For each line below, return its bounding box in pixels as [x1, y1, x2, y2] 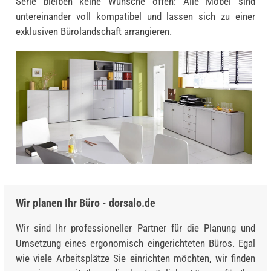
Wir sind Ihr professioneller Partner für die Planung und [16, 221, 255, 234]
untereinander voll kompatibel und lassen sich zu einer [16, 10, 255, 22]
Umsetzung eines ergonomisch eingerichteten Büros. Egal [16, 237, 255, 249]
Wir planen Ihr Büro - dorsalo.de [16, 196, 155, 209]
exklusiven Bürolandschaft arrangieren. [16, 25, 172, 38]
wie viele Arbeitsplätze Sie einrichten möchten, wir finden [16, 252, 255, 264]
